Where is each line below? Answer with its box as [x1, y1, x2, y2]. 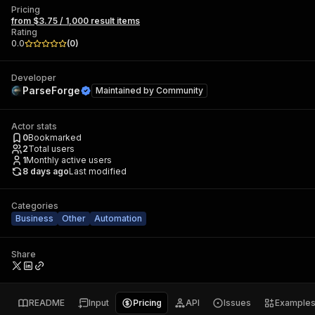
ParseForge [22, 84, 80, 96]
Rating [11, 27, 37, 37]
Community [156, 85, 203, 96]
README [29, 297, 65, 308]
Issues [224, 297, 251, 308]
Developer [11, 72, 56, 83]
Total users [28, 143, 75, 154]
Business [15, 213, 53, 224]
